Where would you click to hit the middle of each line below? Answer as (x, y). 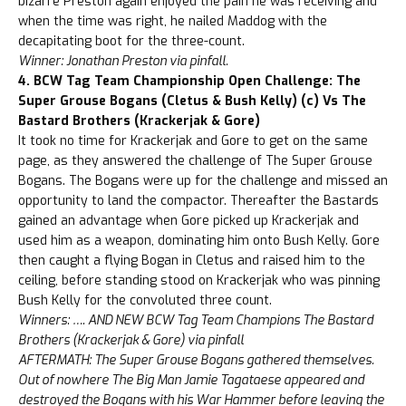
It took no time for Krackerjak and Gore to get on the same (193, 141)
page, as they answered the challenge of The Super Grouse (195, 161)
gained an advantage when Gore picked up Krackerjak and (188, 221)
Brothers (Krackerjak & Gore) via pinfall (131, 341)
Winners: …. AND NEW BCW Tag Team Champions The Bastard (196, 321)
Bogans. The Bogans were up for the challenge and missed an (203, 181)
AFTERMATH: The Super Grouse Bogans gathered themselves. (196, 361)
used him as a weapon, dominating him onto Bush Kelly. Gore (199, 241)
